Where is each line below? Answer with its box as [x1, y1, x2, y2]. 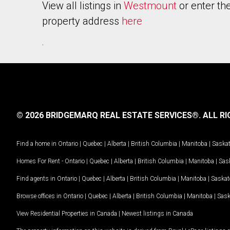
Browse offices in [16, 192, 63, 200]
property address [42, 15, 122, 27]
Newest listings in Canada [122, 209, 193, 217]
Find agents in [16, 175, 57, 182]
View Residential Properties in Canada [16, 209, 117, 217]
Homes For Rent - [16, 157, 65, 165]
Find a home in [16, 140, 56, 147]
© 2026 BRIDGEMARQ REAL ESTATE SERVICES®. [16, 110, 201, 120]
